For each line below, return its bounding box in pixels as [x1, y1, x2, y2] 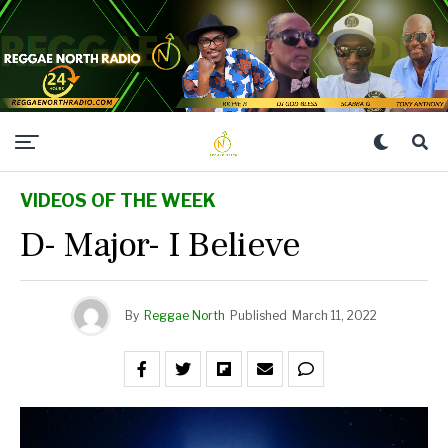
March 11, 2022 [292, 308, 377, 323]
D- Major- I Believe [20, 222, 301, 268]
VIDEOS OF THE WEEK [20, 190, 216, 211]
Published [230, 308, 287, 323]
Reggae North [144, 308, 225, 323]
